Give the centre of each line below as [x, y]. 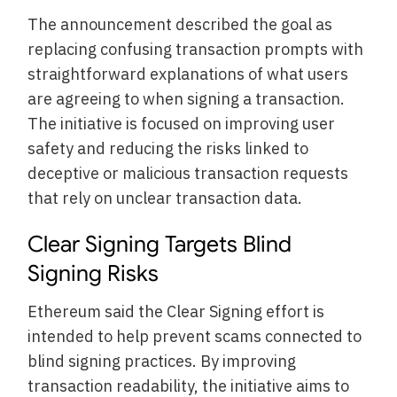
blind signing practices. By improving [162, 361]
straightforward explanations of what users [188, 74]
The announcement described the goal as [180, 25]
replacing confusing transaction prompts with [196, 50]
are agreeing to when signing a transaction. [187, 99]
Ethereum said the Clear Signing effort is [176, 311]
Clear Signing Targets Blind [160, 245]
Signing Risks [93, 274]
